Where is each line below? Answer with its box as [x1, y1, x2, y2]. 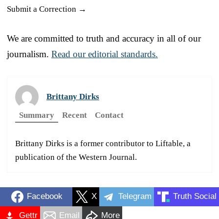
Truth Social [173, 192, 217, 201]
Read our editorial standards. [51, 48, 158, 59]
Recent [62, 110, 87, 120]
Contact [95, 110, 124, 120]
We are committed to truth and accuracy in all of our [7, 33, 201, 44]
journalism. [7, 48, 51, 59]
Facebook [26, 192, 63, 201]
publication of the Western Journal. [15, 152, 137, 162]
